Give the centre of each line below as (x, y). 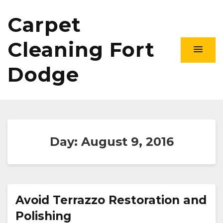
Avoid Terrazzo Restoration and (111, 200)
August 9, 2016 (127, 142)
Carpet (44, 25)
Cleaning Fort (81, 50)
